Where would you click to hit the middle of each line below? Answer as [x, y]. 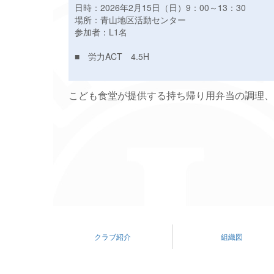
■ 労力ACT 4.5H [112, 57]
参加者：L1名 [101, 32]
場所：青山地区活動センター [130, 20]
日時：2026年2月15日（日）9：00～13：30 [160, 8]
